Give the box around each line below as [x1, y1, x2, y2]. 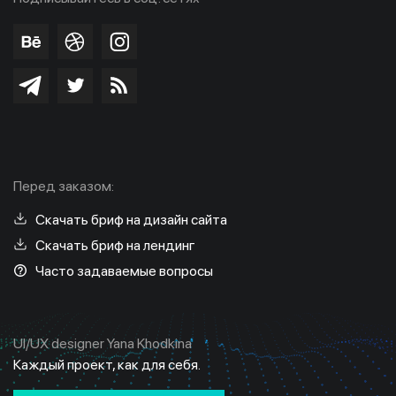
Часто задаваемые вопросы [35, 262, 213, 279]
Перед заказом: [13, 177, 114, 194]
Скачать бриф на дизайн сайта [35, 210, 227, 228]
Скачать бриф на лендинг [35, 236, 195, 254]
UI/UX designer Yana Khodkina [13, 334, 192, 352]
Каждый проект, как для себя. [13, 355, 201, 373]
